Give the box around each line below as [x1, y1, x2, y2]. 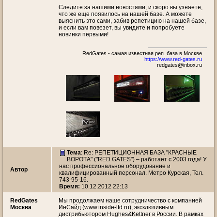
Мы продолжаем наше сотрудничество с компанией [59, 197, 202, 204]
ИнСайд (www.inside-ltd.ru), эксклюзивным [59, 204, 173, 211]
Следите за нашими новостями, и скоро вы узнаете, [59, 4, 202, 11]
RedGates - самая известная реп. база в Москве [82, 50, 202, 56]
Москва [10, 204, 31, 211]
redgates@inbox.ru [157, 62, 202, 68]
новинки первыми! [59, 31, 108, 38]
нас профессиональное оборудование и [59, 163, 170, 170]
